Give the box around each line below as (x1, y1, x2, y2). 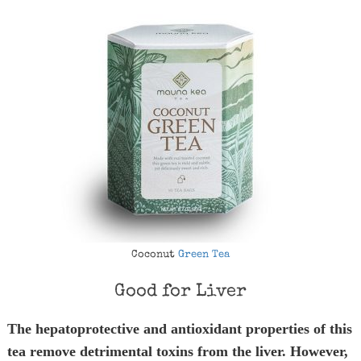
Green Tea (177, 250, 230, 260)
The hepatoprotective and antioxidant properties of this (6, 321, 352, 337)
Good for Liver (114, 284, 247, 301)
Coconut (131, 250, 178, 260)
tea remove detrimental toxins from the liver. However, (6, 343, 348, 359)
